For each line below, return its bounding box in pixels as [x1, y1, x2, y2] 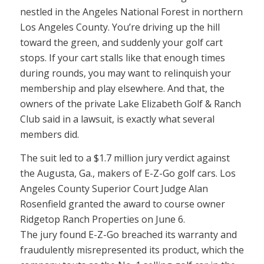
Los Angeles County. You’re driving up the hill [19, 21, 220, 34]
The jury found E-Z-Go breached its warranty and [19, 227, 237, 241]
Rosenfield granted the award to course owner [19, 197, 225, 210]
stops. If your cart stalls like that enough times [19, 51, 225, 65]
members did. [19, 128, 79, 141]
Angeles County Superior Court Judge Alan [19, 181, 208, 195]
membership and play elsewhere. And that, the [19, 82, 225, 95]
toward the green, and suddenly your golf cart [19, 36, 223, 49]
